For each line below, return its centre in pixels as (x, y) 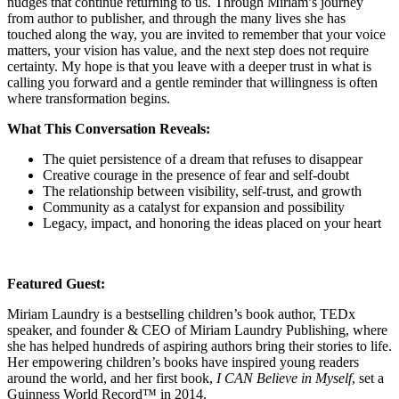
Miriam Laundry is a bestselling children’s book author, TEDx (181, 314)
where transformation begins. (89, 99)
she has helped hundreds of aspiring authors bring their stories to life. (199, 346)
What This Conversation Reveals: (109, 129)
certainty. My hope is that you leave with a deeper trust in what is (189, 67)
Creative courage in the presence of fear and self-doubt (196, 175)
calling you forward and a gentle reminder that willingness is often (192, 83)
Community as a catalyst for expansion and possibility (194, 208)
